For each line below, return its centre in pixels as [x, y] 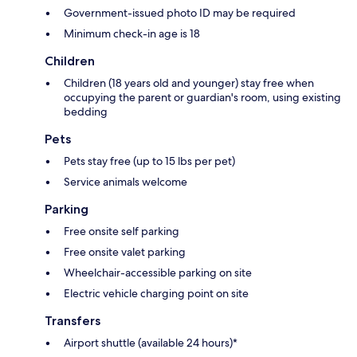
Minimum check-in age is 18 [132, 33]
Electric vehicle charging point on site [156, 293]
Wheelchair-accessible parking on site [158, 272]
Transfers [73, 320]
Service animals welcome [126, 181]
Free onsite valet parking [125, 251]
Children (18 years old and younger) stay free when [189, 82]
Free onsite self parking [122, 231]
